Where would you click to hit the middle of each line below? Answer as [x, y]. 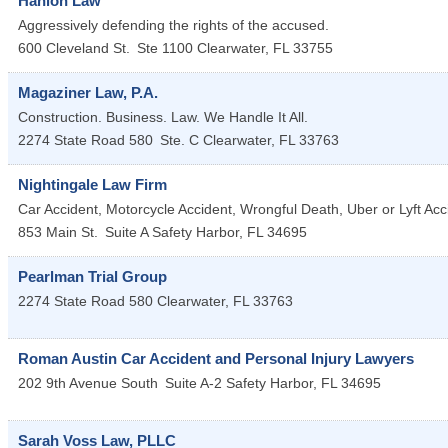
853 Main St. [60, 232]
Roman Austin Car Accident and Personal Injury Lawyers [216, 359]
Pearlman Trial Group [92, 277]
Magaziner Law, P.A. [88, 93]
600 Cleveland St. [74, 48]
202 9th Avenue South [88, 383]
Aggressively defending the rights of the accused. [173, 25]
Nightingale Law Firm [92, 185]
